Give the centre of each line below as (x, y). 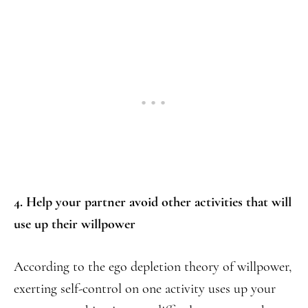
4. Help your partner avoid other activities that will (153, 202)
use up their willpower (75, 224)
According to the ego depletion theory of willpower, (153, 266)
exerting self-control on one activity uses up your (145, 288)
